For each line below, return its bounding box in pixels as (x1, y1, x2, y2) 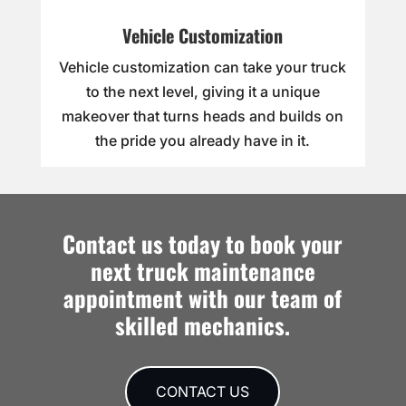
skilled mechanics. (115, 308, 291, 343)
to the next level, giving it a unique (85, 82, 320, 101)
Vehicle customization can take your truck (59, 58, 347, 77)
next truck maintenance (90, 254, 315, 288)
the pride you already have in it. (95, 131, 311, 150)
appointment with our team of (63, 281, 343, 315)
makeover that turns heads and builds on (62, 107, 344, 126)
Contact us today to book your (63, 227, 343, 261)
